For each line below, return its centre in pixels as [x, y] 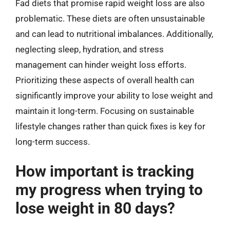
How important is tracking [105, 171]
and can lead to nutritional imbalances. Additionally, [114, 34]
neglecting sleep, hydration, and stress [90, 49]
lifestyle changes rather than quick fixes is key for [110, 126]
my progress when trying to [109, 190]
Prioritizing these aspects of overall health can [105, 80]
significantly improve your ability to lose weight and [114, 95]
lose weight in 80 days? [95, 208]
